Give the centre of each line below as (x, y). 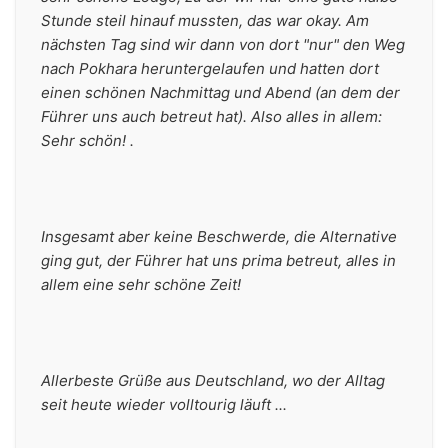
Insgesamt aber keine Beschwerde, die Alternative (219, 236)
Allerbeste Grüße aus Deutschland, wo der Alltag (213, 380)
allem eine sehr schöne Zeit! (141, 284)
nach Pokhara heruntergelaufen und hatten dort (210, 68)
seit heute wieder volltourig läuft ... (164, 404)
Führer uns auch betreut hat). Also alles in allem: (211, 116)
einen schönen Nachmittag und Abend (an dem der (220, 92)
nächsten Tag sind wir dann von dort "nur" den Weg (223, 44)
